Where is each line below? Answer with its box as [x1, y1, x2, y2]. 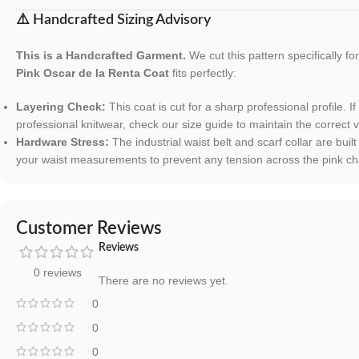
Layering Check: [16, 99, 106, 113]
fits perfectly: [169, 66, 236, 79]
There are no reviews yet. [99, 273, 228, 287]
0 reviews [33, 265, 82, 279]
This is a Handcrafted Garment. [16, 48, 186, 62]
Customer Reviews [16, 219, 162, 237]
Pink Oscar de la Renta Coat [16, 66, 169, 79]
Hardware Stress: [16, 135, 109, 148]
